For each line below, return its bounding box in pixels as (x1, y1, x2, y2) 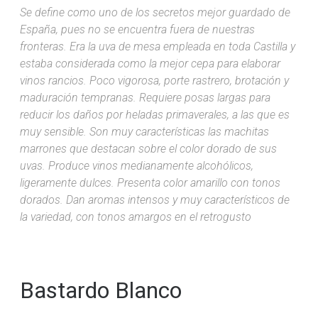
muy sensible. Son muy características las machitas (20, 124, 269, 138)
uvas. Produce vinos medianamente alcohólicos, (20, 158, 253, 172)
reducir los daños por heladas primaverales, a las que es (20, 107, 290, 121)
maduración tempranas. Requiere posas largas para (20, 90, 270, 104)
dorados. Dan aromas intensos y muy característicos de (20, 192, 290, 207)
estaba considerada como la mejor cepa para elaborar (20, 56, 280, 70)
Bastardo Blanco (20, 276, 182, 304)
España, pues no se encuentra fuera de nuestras (20, 22, 255, 36)
